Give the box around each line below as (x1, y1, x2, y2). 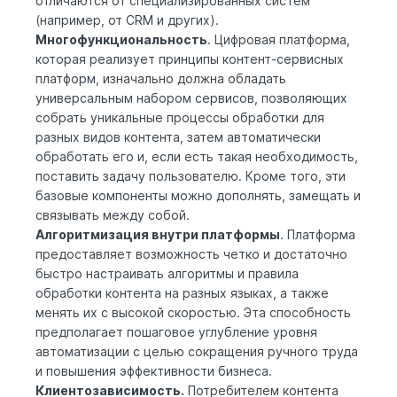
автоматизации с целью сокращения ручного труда (35, 343, 358, 359)
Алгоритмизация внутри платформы (35, 226, 280, 242)
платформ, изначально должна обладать (35, 70, 286, 86)
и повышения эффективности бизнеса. (35, 362, 272, 378)
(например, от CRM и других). (35, 12, 219, 27)
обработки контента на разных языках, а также (35, 284, 329, 300)
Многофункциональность (35, 31, 207, 47)
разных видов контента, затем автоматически (35, 128, 321, 144)
